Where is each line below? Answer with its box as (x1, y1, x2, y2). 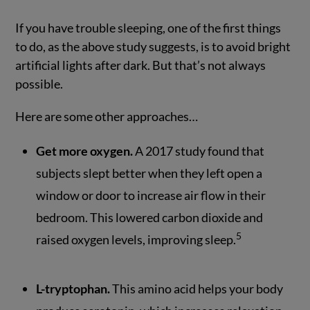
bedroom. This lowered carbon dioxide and (36, 210, 264, 226)
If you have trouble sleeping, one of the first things (15, 20, 282, 36)
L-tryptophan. (36, 280, 111, 296)
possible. (15, 76, 64, 92)
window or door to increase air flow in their (36, 188, 266, 203)
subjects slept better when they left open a (36, 165, 263, 181)
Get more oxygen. (36, 143, 136, 159)
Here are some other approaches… (15, 109, 199, 125)
